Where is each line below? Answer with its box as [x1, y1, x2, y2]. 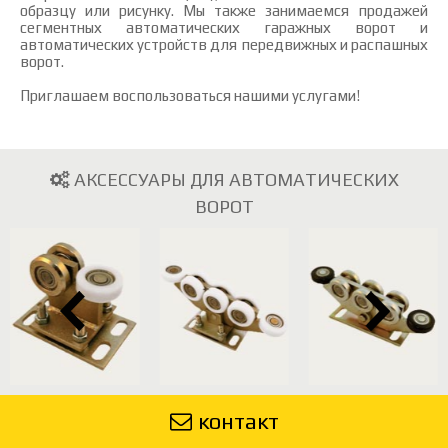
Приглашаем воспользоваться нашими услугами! [20, 87, 360, 104]
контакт [197, 408, 279, 434]
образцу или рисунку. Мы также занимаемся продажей [20, 2, 428, 19]
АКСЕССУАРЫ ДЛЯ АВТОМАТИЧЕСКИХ [73, 169, 399, 190]
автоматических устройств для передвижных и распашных [20, 36, 428, 53]
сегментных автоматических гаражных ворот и [20, 19, 428, 36]
